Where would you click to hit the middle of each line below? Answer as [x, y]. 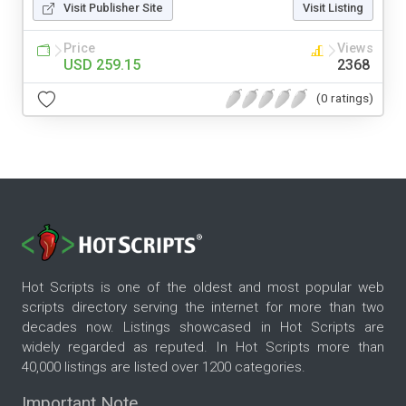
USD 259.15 [102, 64]
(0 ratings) [345, 98]
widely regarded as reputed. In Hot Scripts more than [203, 348]
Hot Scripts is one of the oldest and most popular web [203, 288]
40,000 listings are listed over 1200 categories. [164, 367]
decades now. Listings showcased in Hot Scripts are [203, 328]
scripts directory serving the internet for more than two [203, 308]
